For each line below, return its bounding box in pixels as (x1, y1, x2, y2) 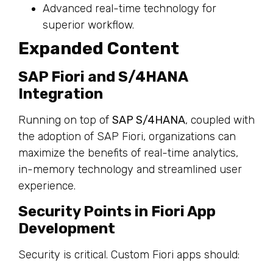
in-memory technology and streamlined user (18, 162, 242, 176)
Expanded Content (18, 38, 179, 58)
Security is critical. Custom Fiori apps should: (18, 247, 239, 261)
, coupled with (185, 113, 255, 127)
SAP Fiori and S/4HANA (18, 68, 188, 85)
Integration (18, 85, 103, 102)
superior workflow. (43, 18, 134, 32)
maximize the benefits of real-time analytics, (18, 146, 238, 160)
